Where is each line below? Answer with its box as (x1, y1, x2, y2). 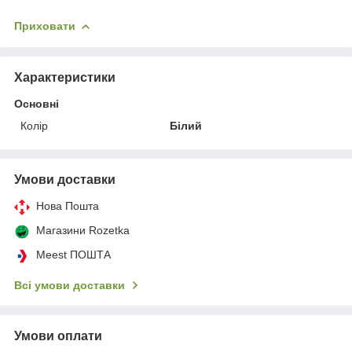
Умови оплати (14, 328, 102, 343)
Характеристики (14, 70, 115, 84)
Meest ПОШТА (36, 247, 111, 261)
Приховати (14, 19, 75, 32)
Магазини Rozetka (36, 223, 130, 236)
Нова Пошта (36, 199, 99, 212)
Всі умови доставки (14, 278, 125, 291)
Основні (14, 97, 59, 110)
